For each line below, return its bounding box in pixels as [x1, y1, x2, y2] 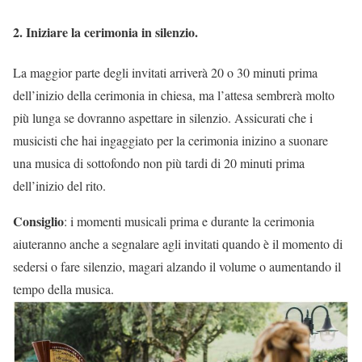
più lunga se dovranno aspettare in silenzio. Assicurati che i [13, 108, 313, 126]
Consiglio [13, 211, 64, 230]
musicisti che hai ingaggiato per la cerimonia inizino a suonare [13, 131, 328, 149]
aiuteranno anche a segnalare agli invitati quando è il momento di [13, 234, 343, 252]
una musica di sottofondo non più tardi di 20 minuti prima [13, 154, 305, 171]
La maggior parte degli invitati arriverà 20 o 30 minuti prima [13, 63, 318, 81]
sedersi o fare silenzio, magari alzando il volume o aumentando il [13, 257, 341, 275]
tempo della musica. [13, 280, 114, 297]
